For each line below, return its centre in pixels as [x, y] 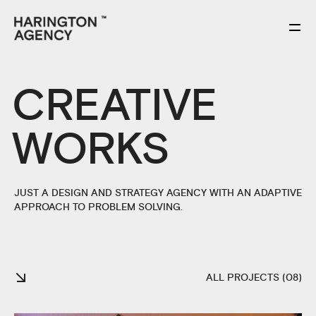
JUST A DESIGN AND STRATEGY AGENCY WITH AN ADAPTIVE [158, 193]
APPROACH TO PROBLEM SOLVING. [98, 207]
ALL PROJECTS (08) [254, 278]
